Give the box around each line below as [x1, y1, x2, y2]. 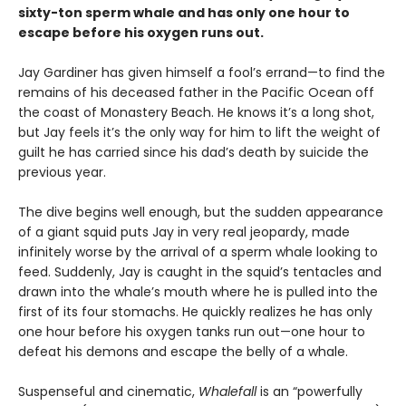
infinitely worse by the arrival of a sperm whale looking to [18, 243, 378, 262]
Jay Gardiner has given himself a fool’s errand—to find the [18, 63, 385, 82]
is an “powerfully [256, 382, 362, 401]
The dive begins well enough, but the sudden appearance [18, 203, 383, 222]
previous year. [18, 163, 106, 182]
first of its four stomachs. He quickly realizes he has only [18, 303, 372, 322]
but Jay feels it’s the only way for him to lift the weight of [18, 123, 381, 142]
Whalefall [198, 382, 256, 401]
